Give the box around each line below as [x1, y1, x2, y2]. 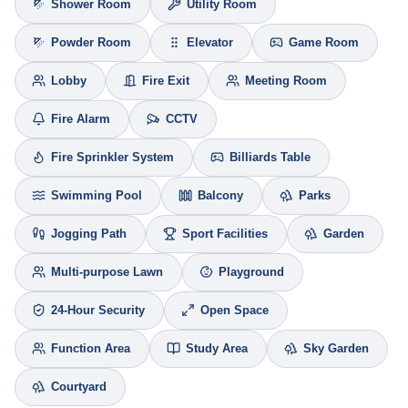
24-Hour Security [51, 303, 145, 317]
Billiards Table [229, 150, 311, 164]
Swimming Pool [51, 189, 142, 202]
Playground [219, 265, 284, 279]
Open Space [200, 303, 269, 317]
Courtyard [51, 380, 107, 393]
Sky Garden [303, 342, 369, 355]
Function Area [51, 342, 130, 355]
